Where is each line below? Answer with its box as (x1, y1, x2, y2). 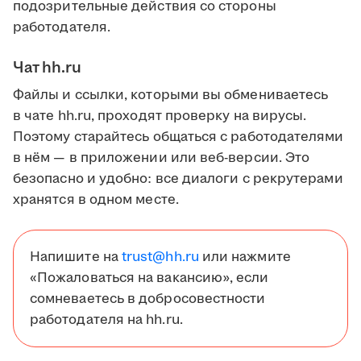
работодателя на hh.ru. (30, 310, 183, 330)
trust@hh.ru (121, 247, 199, 267)
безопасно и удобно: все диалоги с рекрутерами (13, 169, 343, 189)
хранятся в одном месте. (13, 190, 179, 210)
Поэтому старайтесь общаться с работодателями (13, 127, 344, 147)
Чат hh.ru (13, 56, 81, 79)
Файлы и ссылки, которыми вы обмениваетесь (13, 85, 329, 105)
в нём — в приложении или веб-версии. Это (13, 148, 310, 168)
